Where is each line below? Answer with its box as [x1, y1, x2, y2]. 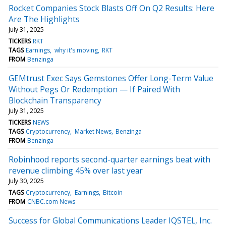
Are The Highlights [9, 13, 80, 25]
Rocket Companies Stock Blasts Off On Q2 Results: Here [9, 2, 214, 14]
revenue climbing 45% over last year [9, 164, 143, 176]
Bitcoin [102, 188, 123, 197]
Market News [74, 127, 111, 136]
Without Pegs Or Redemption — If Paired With [9, 83, 180, 95]
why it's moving [54, 45, 98, 54]
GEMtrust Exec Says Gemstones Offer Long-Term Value [9, 72, 213, 84]
